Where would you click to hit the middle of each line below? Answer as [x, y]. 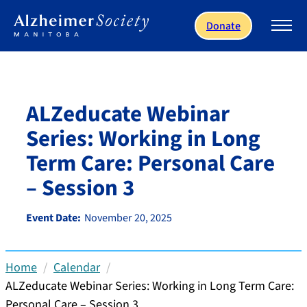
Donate [223, 26]
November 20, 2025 [128, 218]
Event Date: [53, 218]
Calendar [77, 268]
